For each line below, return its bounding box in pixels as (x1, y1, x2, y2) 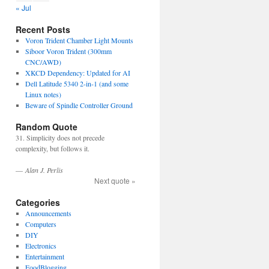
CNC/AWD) (25, 57, 61, 67)
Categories (16, 196, 60, 208)
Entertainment (25, 252, 64, 261)
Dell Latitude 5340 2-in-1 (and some (25, 79, 128, 88)
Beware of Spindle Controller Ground (25, 100, 133, 110)
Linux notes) (25, 89, 61, 99)
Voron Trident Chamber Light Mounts (25, 35, 133, 45)
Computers (25, 219, 56, 229)
